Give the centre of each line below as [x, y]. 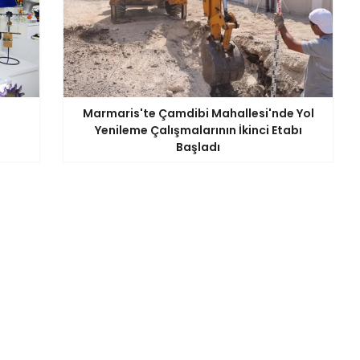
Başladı [198, 147]
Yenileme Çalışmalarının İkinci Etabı [198, 130]
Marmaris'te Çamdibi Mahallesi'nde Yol [198, 113]
